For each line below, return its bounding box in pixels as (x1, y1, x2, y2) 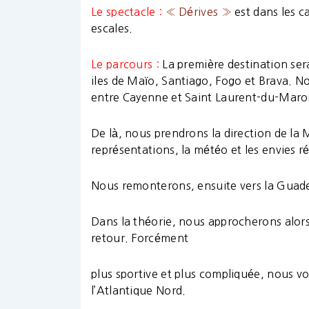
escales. (91, 23, 133, 34)
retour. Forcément (91, 232, 189, 244)
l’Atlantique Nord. (91, 285, 186, 297)
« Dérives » (165, 6, 232, 18)
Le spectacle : (91, 6, 163, 18)
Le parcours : (91, 59, 159, 70)
